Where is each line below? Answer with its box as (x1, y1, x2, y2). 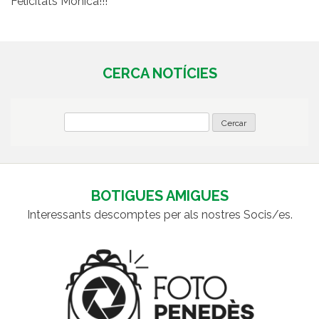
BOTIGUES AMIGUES (90, 187, 229, 205)
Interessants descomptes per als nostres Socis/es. (26, 208, 293, 222)
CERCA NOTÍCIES (102, 65, 217, 83)
